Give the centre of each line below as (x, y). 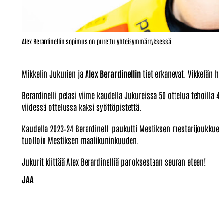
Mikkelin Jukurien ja (54, 73)
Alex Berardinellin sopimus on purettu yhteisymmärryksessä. (98, 41)
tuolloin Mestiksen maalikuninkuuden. (80, 140)
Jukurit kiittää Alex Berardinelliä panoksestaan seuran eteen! (114, 161)
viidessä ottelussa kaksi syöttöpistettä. (82, 106)
